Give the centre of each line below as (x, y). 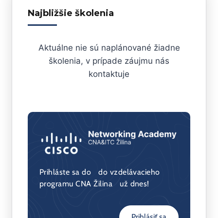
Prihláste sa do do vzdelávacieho (100, 172)
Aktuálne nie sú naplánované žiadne (109, 47)
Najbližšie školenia (71, 13)
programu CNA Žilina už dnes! (94, 184)
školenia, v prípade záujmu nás (109, 61)
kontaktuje (109, 74)
